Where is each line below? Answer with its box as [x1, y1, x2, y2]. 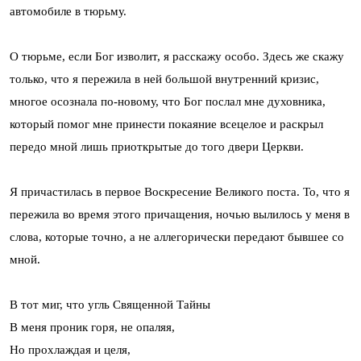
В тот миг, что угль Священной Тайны [10, 298, 210, 312]
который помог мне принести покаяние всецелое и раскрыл [10, 118, 323, 131]
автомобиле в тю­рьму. [10, 5, 127, 19]
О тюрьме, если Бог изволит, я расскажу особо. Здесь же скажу [10, 50, 344, 64]
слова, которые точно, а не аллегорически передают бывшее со [10, 230, 344, 244]
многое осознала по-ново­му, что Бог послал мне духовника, [10, 95, 326, 109]
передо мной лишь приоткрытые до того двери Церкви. [10, 140, 304, 154]
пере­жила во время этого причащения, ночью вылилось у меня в [10, 208, 350, 222]
